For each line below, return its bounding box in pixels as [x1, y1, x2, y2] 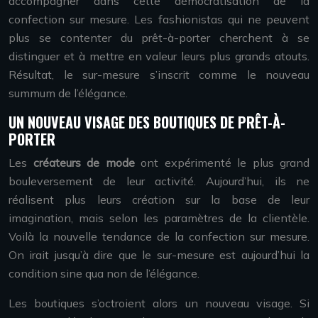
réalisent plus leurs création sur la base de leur [9, 192, 309, 207]
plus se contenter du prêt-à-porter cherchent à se [9, 31, 309, 45]
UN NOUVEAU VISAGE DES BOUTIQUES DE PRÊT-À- [9, 111, 285, 133]
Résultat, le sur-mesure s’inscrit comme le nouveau [9, 67, 309, 82]
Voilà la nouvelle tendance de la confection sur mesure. [9, 229, 309, 243]
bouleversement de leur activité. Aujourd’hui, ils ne [9, 174, 309, 188]
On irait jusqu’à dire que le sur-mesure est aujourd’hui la [9, 248, 309, 262]
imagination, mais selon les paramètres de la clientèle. [9, 211, 309, 225]
